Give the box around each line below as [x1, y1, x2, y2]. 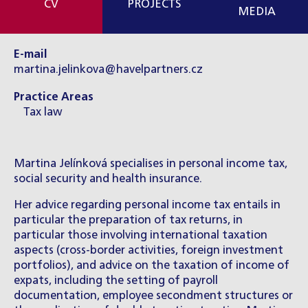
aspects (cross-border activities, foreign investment [14, 245, 283, 257]
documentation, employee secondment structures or [14, 290, 293, 302]
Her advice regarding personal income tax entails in [14, 199, 280, 212]
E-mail [14, 48, 47, 60]
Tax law [23, 107, 63, 119]
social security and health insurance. [14, 173, 202, 185]
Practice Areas [14, 91, 93, 104]
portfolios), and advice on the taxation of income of [14, 260, 289, 272]
